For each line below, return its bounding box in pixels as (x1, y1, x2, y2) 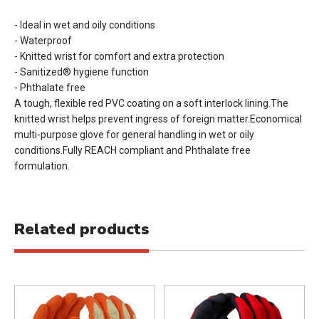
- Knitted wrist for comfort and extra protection (14, 50, 224, 62)
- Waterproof (14, 34, 72, 46)
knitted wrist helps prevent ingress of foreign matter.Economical (14, 113, 302, 125)
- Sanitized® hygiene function (14, 66, 149, 78)
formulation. (14, 159, 70, 172)
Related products (14, 218, 149, 240)
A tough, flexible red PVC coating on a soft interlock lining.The (14, 97, 288, 109)
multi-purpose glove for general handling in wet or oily (14, 128, 254, 140)
